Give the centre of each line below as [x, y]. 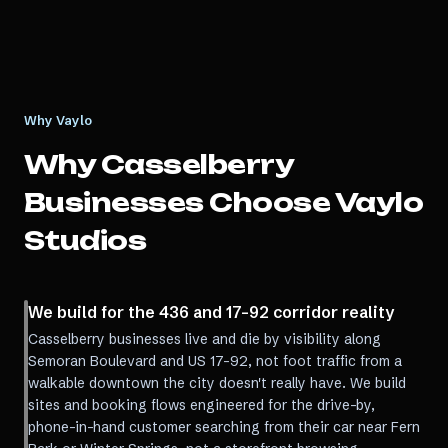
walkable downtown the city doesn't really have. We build [217, 383]
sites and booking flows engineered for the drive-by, [201, 405]
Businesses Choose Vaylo [224, 202]
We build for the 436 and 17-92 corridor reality [211, 312]
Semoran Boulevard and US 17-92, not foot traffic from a [215, 361]
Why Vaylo [58, 120]
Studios [85, 240]
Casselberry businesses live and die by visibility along [204, 339]
